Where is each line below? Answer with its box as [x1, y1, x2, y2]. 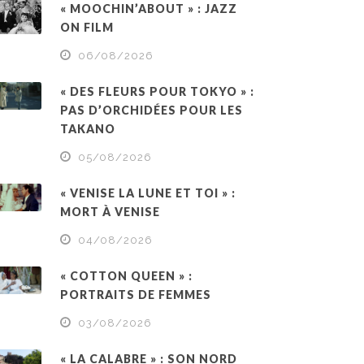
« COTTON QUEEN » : [60, 268, 193, 283]
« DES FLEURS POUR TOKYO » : [60, 84, 255, 98]
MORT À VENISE [60, 204, 161, 219]
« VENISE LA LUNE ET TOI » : [60, 185, 236, 200]
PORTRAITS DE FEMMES [60, 287, 212, 301]
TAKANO [60, 121, 116, 136]
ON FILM [60, 19, 115, 34]
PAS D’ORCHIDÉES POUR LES [60, 102, 244, 117]
